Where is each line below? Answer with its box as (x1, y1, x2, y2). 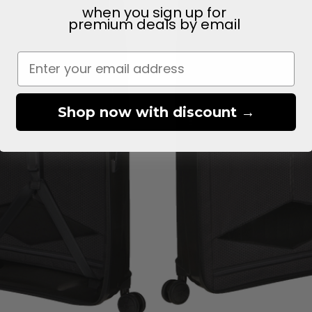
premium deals (68, 14, 176, 34)
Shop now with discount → (57, 103, 255, 120)
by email (179, 14, 240, 34)
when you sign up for (81, 2, 226, 22)
